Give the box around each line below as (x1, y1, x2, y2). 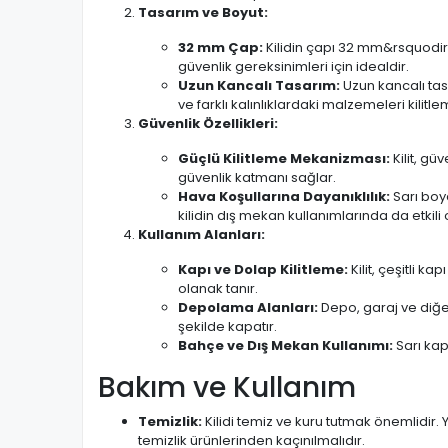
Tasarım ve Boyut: (138, 3, 268, 22)
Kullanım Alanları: (138, 225, 265, 244)
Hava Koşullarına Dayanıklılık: (178, 187, 390, 206)
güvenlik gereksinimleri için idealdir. (178, 57, 409, 76)
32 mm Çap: (178, 38, 263, 57)
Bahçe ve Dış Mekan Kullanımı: (178, 336, 393, 355)
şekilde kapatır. (178, 317, 277, 336)
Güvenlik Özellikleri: (138, 114, 278, 133)
